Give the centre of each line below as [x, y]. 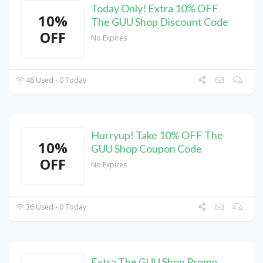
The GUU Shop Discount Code [160, 22]
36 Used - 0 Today [55, 207]
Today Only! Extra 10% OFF [155, 9]
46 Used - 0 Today [55, 80]
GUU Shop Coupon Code [146, 149]
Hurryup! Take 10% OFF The [157, 135]
